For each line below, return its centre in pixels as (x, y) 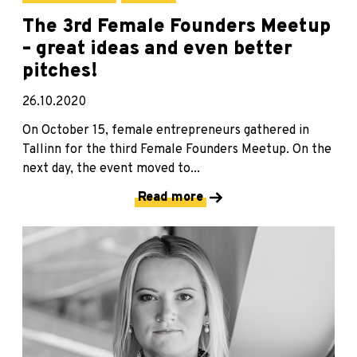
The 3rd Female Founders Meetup (177, 27)
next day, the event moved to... (111, 169)
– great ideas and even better (157, 50)
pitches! (60, 72)
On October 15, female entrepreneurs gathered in (166, 131)
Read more (171, 198)
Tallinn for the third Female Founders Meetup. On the (177, 150)
